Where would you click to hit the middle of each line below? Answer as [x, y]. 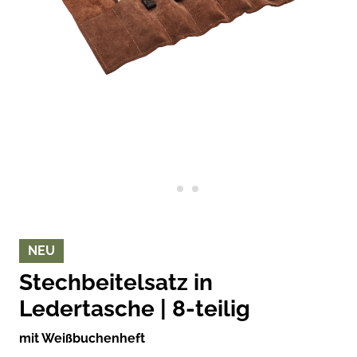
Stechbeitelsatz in [116, 283]
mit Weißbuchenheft [82, 339]
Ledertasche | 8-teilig [135, 309]
